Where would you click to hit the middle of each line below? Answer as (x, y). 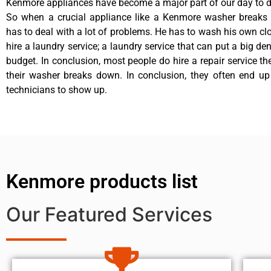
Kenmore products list (102, 182)
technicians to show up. (57, 90)
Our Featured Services (109, 215)
